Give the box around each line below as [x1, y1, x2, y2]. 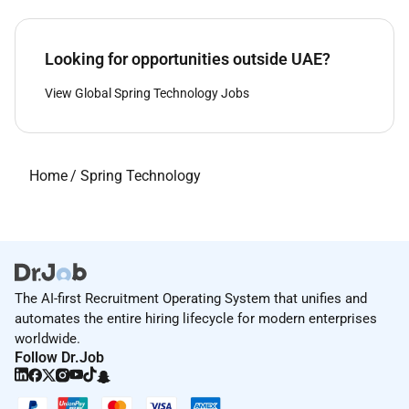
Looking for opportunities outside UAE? [45, 49, 330, 69]
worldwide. [15, 330, 80, 348]
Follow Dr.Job [15, 349, 104, 367]
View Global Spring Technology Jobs [45, 86, 249, 101]
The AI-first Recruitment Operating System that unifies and [15, 290, 367, 308]
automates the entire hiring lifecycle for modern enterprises [15, 310, 377, 328]
